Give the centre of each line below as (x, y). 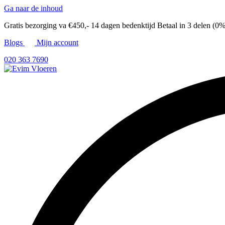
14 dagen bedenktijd (124, 25)
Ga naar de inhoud (33, 8)
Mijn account (57, 42)
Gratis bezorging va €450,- (47, 25)
